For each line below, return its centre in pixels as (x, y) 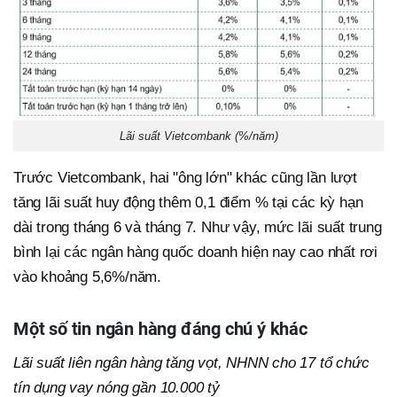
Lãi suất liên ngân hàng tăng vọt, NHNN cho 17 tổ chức (191, 363)
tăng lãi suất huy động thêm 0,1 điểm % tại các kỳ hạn (188, 203)
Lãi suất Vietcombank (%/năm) (198, 136)
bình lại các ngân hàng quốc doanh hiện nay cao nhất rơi (195, 253)
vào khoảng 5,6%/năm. (88, 277)
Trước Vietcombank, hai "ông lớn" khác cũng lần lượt (185, 178)
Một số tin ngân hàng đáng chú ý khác (160, 329)
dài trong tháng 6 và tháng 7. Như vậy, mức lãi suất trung (198, 228)
